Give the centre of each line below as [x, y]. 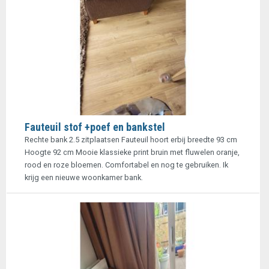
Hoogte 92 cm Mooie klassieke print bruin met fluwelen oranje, [132, 152]
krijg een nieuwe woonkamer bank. [84, 177]
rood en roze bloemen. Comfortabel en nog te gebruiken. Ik [126, 165]
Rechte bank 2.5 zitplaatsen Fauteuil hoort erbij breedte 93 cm [131, 140]
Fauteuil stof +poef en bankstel [95, 127]
